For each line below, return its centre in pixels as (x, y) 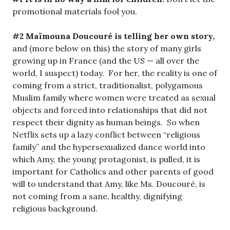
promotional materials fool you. (75, 12)
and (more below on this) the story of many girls (107, 49)
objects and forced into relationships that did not (110, 110)
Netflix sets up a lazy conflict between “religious (106, 135)
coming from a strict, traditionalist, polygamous (108, 85)
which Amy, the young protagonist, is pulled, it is (106, 159)
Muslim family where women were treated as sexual (114, 98)
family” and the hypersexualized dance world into (109, 147)
